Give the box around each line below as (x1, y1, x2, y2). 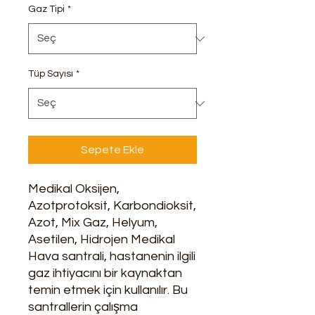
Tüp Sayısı (28, 69, 73, 79)
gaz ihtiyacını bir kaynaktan (28, 266, 182, 281)
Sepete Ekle (81, 144, 144, 156)
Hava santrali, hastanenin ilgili (28, 250, 195, 264)
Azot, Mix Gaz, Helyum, (28, 216, 157, 230)
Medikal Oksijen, (28, 182, 120, 196)
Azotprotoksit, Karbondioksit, (28, 199, 196, 213)
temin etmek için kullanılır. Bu (28, 283, 188, 297)
